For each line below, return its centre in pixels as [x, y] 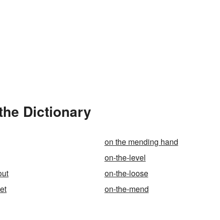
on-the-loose [126, 173]
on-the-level [125, 157]
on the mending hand [141, 141]
